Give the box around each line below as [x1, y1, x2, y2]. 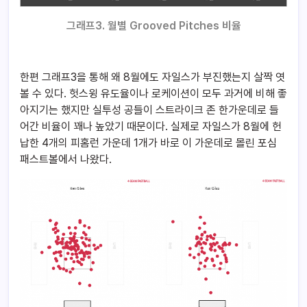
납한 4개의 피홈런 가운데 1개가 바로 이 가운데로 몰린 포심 [20, 136, 277, 150]
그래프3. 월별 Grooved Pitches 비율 [66, 19, 241, 33]
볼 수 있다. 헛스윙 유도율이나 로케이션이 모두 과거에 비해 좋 [20, 87, 287, 101]
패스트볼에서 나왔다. [20, 153, 112, 167]
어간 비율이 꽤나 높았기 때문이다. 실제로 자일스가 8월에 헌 [20, 120, 282, 134]
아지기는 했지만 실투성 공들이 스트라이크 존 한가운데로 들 [20, 103, 279, 117]
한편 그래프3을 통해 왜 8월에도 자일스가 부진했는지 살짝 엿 [20, 71, 285, 84]
